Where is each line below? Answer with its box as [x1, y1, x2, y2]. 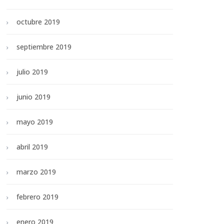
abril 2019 [16, 142, 48, 152]
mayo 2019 [16, 117, 53, 127]
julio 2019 [16, 67, 48, 77]
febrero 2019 [16, 192, 58, 202]
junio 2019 [16, 92, 50, 102]
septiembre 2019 [16, 42, 71, 52]
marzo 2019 [16, 167, 56, 177]
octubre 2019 [16, 17, 60, 27]
